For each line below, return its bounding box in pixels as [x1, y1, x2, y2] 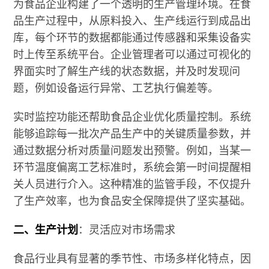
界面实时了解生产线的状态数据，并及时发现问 [13, 63, 241, 78]
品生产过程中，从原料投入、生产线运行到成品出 [13, 13, 252, 28]
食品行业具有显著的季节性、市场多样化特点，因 [13, 250, 252, 265]
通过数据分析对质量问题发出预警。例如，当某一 [13, 142, 252, 157]
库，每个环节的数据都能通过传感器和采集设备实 [13, 29, 252, 44]
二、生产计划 [13, 222, 79, 237]
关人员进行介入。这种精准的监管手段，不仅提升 [13, 176, 252, 191]
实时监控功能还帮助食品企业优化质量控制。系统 [13, 109, 252, 124]
